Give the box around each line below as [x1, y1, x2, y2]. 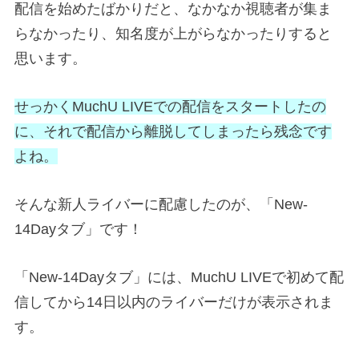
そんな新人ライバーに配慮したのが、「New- [14, 196, 308, 212]
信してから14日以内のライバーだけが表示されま [14, 293, 333, 310]
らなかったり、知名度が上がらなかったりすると [14, 26, 332, 42]
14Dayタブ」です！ [14, 221, 143, 237]
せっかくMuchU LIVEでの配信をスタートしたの [14, 99, 326, 115]
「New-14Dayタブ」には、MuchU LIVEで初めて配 [14, 268, 344, 285]
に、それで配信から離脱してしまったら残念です [14, 123, 332, 140]
